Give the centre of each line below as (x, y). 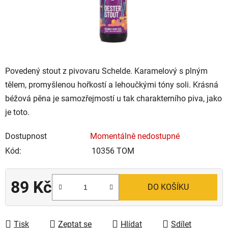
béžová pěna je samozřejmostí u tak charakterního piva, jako (113, 98)
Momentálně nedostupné (135, 136)
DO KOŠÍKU (168, 187)
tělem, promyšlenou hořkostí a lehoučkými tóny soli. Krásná (112, 84)
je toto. (17, 112)
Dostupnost (26, 136)
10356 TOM (113, 151)
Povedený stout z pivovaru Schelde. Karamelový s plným (106, 71)
